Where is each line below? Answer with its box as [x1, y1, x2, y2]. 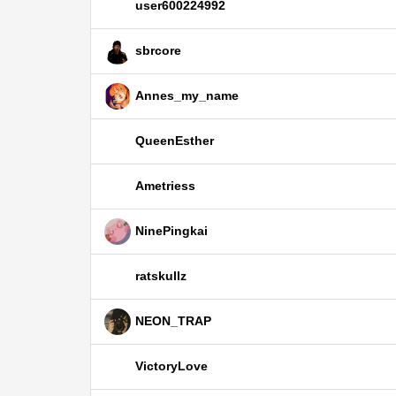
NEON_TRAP [135, 313, 211, 328]
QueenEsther [135, 133, 214, 148]
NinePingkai [135, 223, 208, 238]
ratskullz [135, 268, 187, 283]
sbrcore [135, 42, 181, 57]
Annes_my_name [135, 88, 239, 103]
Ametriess [135, 178, 195, 193]
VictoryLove [135, 358, 208, 373]
